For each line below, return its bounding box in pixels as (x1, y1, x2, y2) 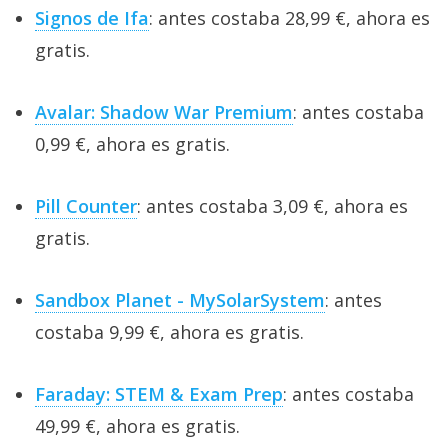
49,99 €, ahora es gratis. (35, 413, 240, 438)
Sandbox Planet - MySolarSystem (35, 287, 325, 312)
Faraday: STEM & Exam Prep (35, 381, 283, 406)
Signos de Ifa (35, 5, 149, 30)
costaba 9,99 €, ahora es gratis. (35, 319, 304, 344)
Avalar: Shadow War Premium (35, 99, 293, 124)
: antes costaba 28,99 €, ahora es (149, 5, 430, 30)
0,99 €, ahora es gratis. (35, 131, 230, 156)
